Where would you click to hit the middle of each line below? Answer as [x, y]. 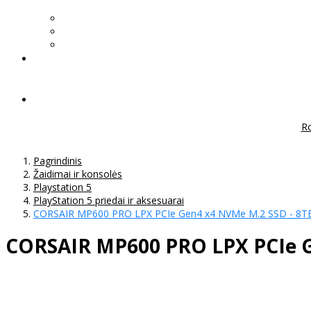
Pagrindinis [58, 160]
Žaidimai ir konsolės [78, 174]
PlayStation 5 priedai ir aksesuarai [109, 200]
